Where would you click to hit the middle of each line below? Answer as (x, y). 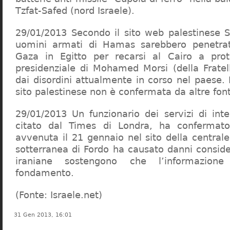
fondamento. (45, 173)
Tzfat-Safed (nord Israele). (75, 11)
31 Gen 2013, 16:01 (43, 215)
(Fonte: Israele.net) (59, 195)
